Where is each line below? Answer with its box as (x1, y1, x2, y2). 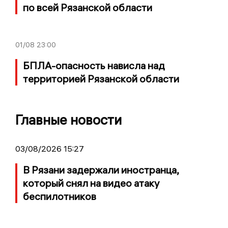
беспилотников (23, 190, 96, 203)
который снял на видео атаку (23, 177, 159, 190)
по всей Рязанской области (23, 1, 152, 14)
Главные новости (15, 111, 122, 129)
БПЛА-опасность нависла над (23, 59, 165, 72)
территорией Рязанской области (23, 72, 179, 85)
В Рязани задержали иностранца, (23, 163, 179, 177)
